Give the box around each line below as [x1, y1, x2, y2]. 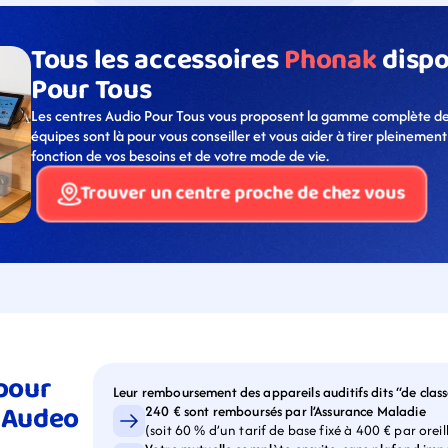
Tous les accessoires [31, 38, 285, 83]
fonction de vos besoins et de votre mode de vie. [31, 145, 329, 166]
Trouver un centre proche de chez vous [79, 178, 406, 209]
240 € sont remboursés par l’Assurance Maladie [145, 401, 426, 421]
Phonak [284, 38, 377, 83]
